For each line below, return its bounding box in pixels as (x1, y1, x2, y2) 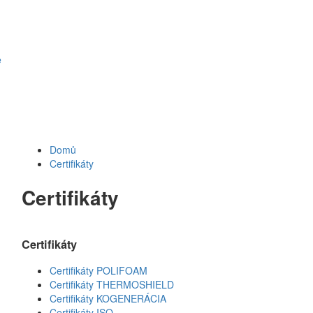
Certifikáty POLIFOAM (50, 263, 147, 278)
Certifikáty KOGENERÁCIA (50, 291, 166, 306)
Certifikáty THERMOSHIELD (50, 277, 174, 292)
